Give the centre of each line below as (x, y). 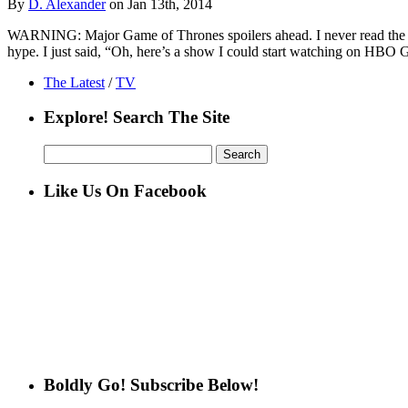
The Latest (74, 82)
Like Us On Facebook (125, 190)
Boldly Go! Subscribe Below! (151, 385)
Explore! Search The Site (137, 117)
